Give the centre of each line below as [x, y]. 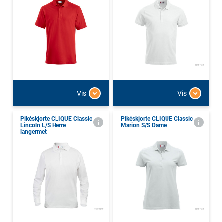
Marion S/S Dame [144, 126]
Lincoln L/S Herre [43, 126]
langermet [33, 132]
